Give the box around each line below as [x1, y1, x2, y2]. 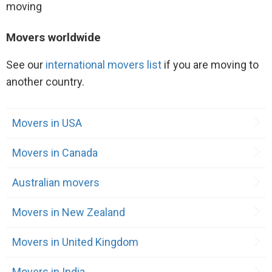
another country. [6, 75, 84, 89]
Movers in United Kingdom [12, 235, 138, 248]
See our [6, 58, 46, 72]
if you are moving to [161, 58, 259, 72]
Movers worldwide [6, 30, 101, 45]
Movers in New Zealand [12, 205, 125, 219]
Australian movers [12, 175, 100, 189]
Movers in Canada [12, 146, 98, 159]
